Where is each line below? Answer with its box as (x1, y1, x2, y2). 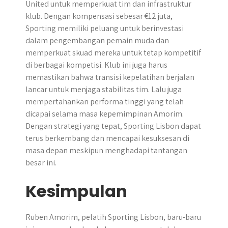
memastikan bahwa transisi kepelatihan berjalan (25, 72, 194, 82)
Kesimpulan (25, 180, 127, 203)
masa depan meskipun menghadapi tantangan (25, 145, 187, 156)
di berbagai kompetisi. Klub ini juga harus (25, 60, 167, 70)
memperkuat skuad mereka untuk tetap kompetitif (25, 47, 201, 58)
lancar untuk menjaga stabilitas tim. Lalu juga (25, 84, 182, 95)
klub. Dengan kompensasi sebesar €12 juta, (25, 11, 173, 21)
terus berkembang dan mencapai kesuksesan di (25, 133, 189, 144)
